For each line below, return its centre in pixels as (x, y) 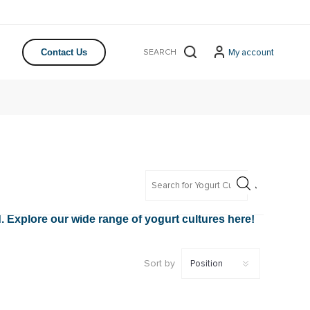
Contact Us (64, 52)
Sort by (159, 263)
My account (251, 52)
